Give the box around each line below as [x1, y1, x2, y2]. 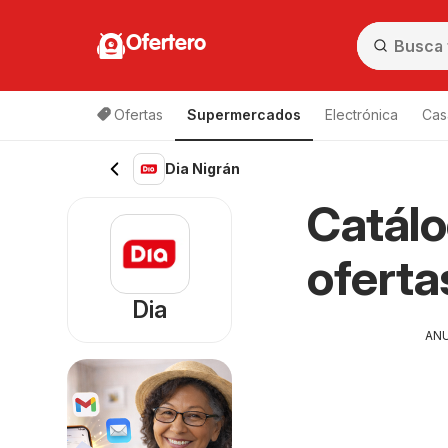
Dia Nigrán [165, 160, 240, 177]
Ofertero [126, 32, 206, 55]
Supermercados [187, 106, 301, 123]
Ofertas [114, 106, 163, 123]
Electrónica [325, 106, 398, 123]
